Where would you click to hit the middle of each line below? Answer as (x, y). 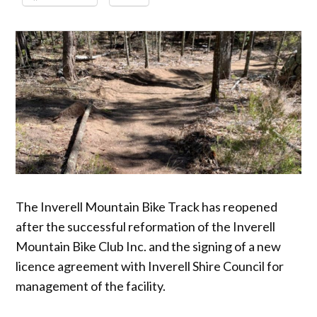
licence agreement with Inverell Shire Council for (150, 266)
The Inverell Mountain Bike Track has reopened (147, 206)
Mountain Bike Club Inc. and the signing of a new (149, 246)
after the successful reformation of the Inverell (146, 226)
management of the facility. (91, 286)
